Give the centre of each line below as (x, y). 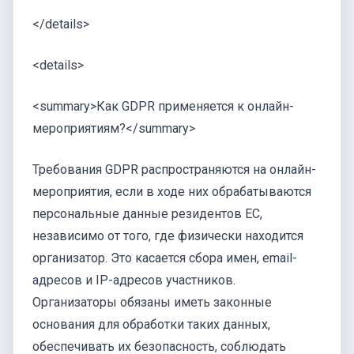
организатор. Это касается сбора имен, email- (165, 258)
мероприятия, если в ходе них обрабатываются (172, 192)
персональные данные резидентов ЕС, (147, 214)
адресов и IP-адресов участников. (134, 281)
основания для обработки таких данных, (151, 325)
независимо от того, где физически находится (168, 236)
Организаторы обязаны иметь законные (152, 303)
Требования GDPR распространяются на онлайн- (174, 170)
